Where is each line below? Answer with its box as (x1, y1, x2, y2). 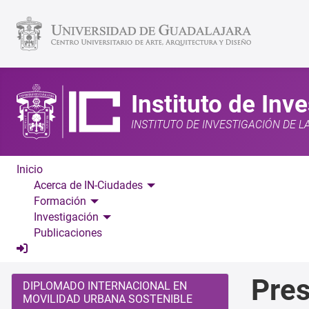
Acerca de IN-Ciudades (33, 178, 143, 192)
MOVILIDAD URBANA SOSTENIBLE (23, 292, 192, 306)
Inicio (17, 162, 43, 176)
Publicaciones (33, 226, 102, 240)
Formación (33, 194, 86, 208)
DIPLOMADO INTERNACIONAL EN (23, 279, 187, 292)
